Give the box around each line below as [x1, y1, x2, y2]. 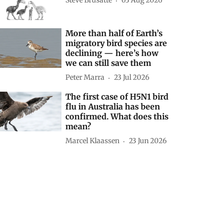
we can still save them [65, 57, 152, 68]
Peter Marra [65, 73, 105, 82]
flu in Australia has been [65, 101, 161, 111]
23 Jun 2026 [129, 136, 167, 146]
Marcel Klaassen [65, 136, 120, 146]
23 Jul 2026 [114, 73, 150, 82]
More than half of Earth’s [65, 28, 163, 38]
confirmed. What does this [65, 111, 169, 121]
